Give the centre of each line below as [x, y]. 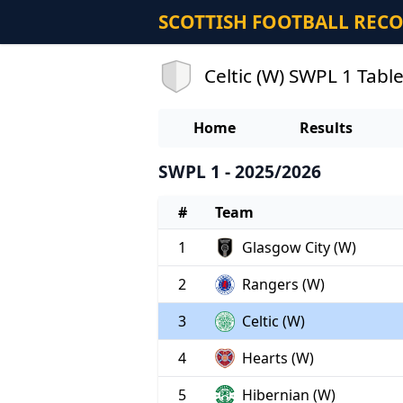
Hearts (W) [278, 358]
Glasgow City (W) [299, 248]
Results [326, 128]
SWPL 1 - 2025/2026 [240, 172]
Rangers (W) [283, 285]
